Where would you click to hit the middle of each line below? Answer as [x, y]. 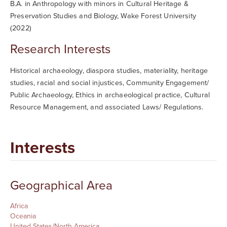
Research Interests [60, 50]
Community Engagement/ [168, 83]
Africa [19, 206]
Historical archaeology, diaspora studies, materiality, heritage [109, 71]
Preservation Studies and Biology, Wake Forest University [103, 16]
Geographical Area [61, 186]
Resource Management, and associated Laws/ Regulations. [108, 107]
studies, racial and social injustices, [68, 83]
